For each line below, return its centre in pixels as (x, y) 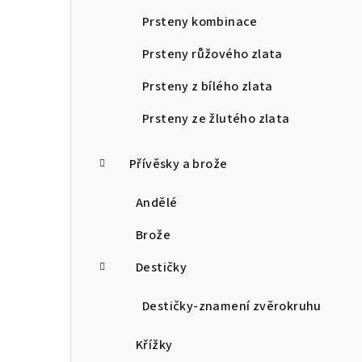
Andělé (157, 203)
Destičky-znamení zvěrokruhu (232, 307)
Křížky (154, 345)
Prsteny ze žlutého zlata (216, 119)
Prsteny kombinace (200, 22)
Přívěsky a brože (179, 164)
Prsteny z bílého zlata (208, 87)
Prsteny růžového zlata (213, 55)
